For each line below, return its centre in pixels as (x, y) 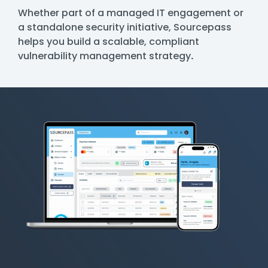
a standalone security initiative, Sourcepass (125, 27)
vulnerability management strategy (104, 56)
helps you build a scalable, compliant (109, 42)
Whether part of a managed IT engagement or (131, 13)
